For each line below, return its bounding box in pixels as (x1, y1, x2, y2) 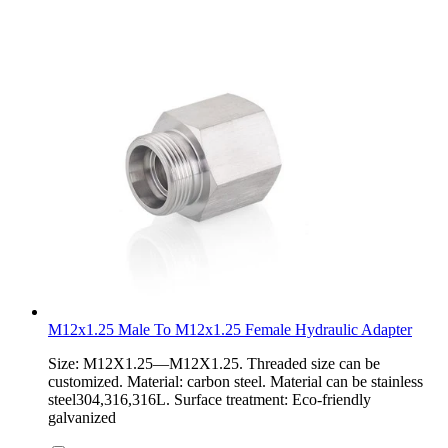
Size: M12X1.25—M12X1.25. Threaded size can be (48, 354, 380, 372)
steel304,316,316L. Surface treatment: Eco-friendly (48, 390, 371, 408)
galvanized (48, 408, 116, 426)
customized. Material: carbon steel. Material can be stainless (48, 372, 423, 390)
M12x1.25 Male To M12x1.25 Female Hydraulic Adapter (48, 320, 412, 338)
